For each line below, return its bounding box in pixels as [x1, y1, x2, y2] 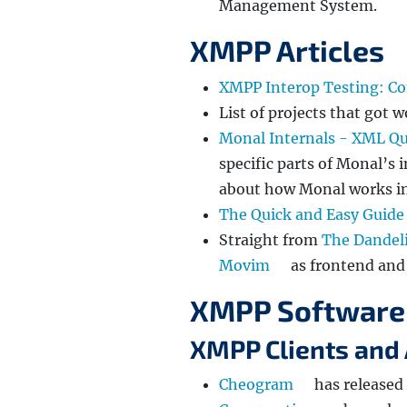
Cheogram [219, 375, 293, 394]
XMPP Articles [190, 33, 384, 68]
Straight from [219, 231, 322, 250]
